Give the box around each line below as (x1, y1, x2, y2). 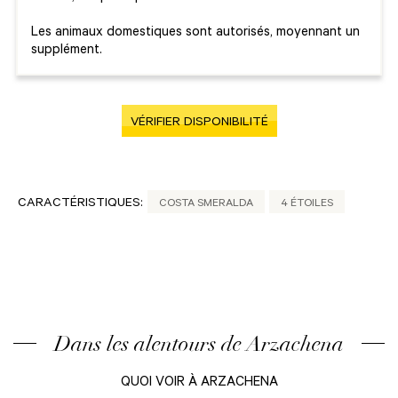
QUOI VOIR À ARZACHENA (120, 376, 278, 392)
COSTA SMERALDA (159, 198, 253, 211)
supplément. (31, 44, 102, 60)
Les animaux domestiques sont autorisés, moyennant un (31, 26, 360, 42)
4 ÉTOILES (281, 198, 333, 211)
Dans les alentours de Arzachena (54, 330, 344, 358)
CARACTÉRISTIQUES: (18, 197, 143, 212)
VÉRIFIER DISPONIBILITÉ (130, 116, 268, 131)
